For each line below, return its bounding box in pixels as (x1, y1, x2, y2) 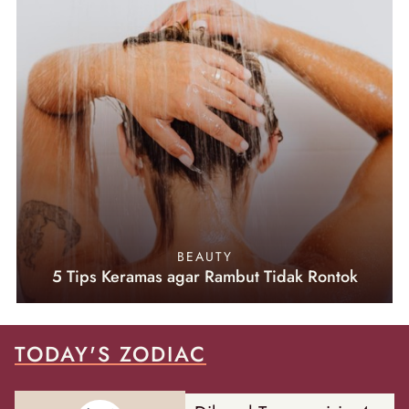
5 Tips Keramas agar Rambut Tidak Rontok (51, 265, 358, 289)
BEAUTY (176, 247, 233, 267)
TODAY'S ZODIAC (15, 339, 206, 371)
